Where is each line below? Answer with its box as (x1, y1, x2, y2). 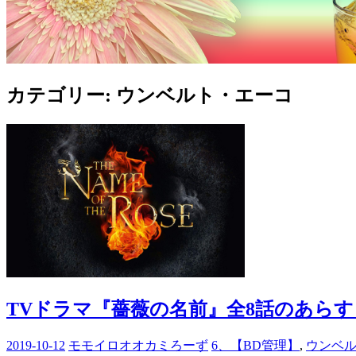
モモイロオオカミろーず (68, 338, 208, 352)
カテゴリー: (6, 84, 116, 106)
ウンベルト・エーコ (116, 84, 293, 106)
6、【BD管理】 (211, 338, 300, 352)
